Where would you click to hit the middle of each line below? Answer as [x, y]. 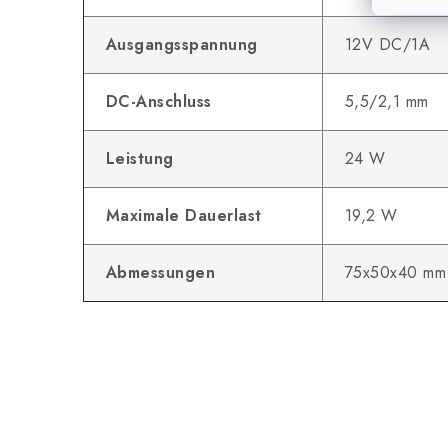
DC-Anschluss [156, 101]
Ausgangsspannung [179, 44]
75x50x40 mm [392, 272]
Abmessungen [157, 272]
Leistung [137, 158]
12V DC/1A [384, 44]
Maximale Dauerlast [181, 215]
